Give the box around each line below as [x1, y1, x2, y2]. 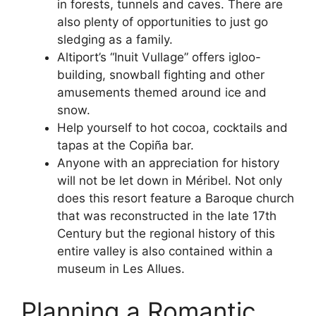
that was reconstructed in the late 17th [57, 209, 276, 224]
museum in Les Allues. [57, 262, 185, 276]
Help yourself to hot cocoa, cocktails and [57, 121, 288, 135]
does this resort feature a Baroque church [57, 191, 294, 206]
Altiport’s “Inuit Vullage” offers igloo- [57, 50, 261, 65]
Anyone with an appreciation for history [57, 156, 279, 171]
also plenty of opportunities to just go [57, 15, 268, 30]
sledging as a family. [57, 32, 173, 47]
